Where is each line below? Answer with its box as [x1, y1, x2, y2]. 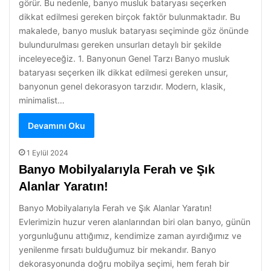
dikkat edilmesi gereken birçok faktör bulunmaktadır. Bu [19, 11, 240, 22]
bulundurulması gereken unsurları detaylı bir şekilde [19, 39, 221, 50]
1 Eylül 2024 [27, 148, 68, 157]
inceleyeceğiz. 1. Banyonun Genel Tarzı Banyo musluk [19, 53, 230, 64]
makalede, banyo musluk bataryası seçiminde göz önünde [19, 25, 249, 36]
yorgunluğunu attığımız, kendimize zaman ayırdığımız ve [19, 230, 241, 241]
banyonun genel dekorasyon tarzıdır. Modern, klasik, [19, 81, 226, 91]
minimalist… [19, 95, 65, 105]
